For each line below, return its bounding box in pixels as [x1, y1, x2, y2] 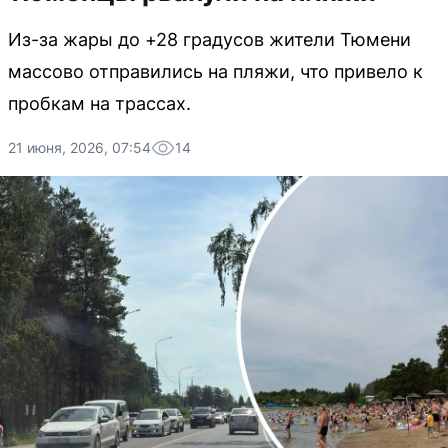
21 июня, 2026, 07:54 [8, 139, 151, 156]
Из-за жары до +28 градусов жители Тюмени [8, 29, 411, 50]
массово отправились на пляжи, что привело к [8, 61, 423, 82]
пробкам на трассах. [8, 93, 191, 114]
